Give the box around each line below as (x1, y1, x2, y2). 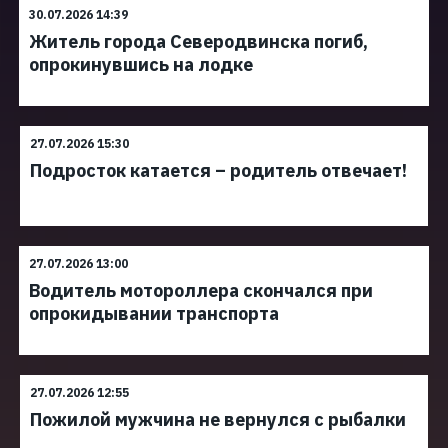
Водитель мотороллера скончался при (29, 279, 373, 302)
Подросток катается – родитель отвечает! (30, 159, 407, 182)
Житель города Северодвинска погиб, (29, 30, 368, 53)
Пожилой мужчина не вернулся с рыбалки (30, 408, 406, 431)
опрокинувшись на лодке (29, 53, 253, 76)
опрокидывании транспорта (29, 302, 279, 325)
